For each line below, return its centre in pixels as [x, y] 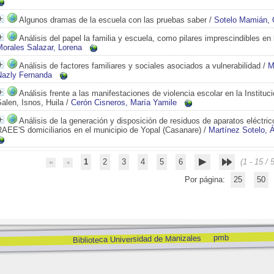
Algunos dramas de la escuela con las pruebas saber [113, 20]
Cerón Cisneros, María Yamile [124, 102]
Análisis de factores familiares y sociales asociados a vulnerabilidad [140, 66]
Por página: [206, 180]
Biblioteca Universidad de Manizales [137, 239]
